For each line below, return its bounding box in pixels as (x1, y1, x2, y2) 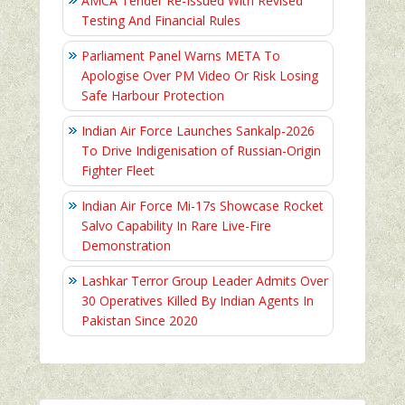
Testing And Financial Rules (81, 12, 240, 30)
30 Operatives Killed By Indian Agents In (81, 292, 314, 310)
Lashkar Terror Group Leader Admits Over (81, 272, 328, 290)
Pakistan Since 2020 (81, 312, 198, 330)
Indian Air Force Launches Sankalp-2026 (81, 122, 315, 140)
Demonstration (81, 237, 171, 255)
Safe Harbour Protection (81, 87, 224, 105)
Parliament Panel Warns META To (81, 47, 280, 65)
